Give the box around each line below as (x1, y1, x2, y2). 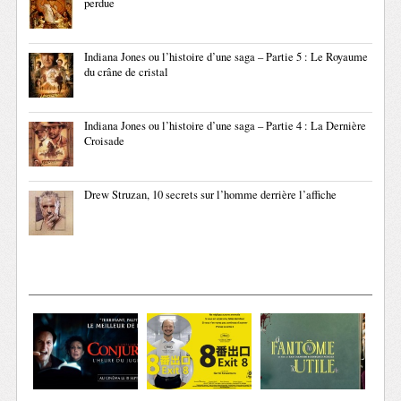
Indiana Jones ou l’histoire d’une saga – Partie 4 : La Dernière (84, 118, 367, 134)
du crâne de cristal (84, 64, 169, 81)
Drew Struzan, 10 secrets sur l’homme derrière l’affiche (84, 187, 337, 203)
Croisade (84, 133, 125, 149)
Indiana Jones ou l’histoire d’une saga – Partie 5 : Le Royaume (84, 49, 369, 65)
